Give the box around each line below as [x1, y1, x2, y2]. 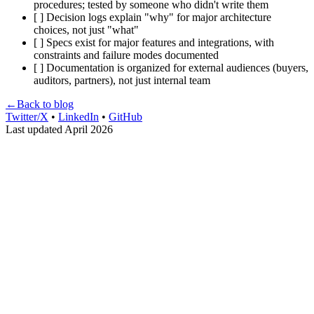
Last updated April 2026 [6, 123, 113, 135]
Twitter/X [6, 111, 48, 123]
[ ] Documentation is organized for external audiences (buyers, [34, 62, 308, 74]
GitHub [109, 111, 142, 123]
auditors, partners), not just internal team [34, 74, 210, 86]
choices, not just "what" [34, 24, 139, 36]
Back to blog [17, 98, 74, 110]
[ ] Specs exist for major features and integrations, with [34, 36, 274, 48]
